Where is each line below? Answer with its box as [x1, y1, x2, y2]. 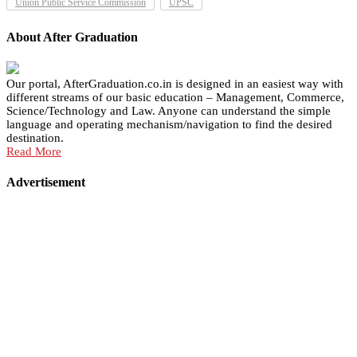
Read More [6, 144, 61, 158]
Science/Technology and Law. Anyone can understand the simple [6, 104, 331, 117]
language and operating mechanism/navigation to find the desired [6, 117, 332, 131]
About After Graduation [6, 29, 138, 44]
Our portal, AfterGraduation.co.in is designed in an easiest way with [6, 76, 343, 90]
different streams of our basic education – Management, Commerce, [6, 90, 344, 104]
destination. [6, 131, 64, 144]
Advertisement [6, 175, 85, 190]
